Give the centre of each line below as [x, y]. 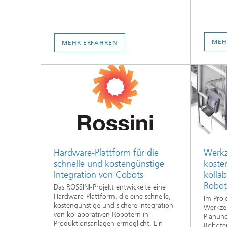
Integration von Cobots [99, 175]
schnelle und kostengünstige [109, 164]
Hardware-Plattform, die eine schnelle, [112, 196]
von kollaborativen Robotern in [101, 214]
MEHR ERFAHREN [90, 43]
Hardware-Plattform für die [106, 153]
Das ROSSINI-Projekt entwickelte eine [110, 187]
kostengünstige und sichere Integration [113, 205]
